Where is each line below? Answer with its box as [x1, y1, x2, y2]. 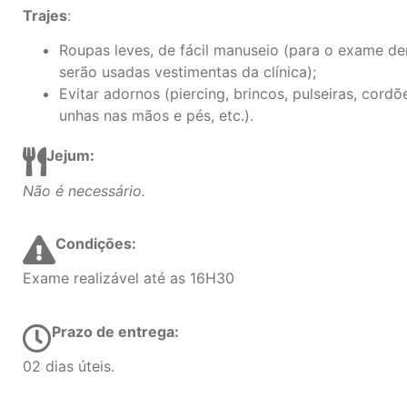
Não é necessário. [23, 181, 145, 200]
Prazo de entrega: [52, 322, 183, 341]
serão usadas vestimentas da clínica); [59, 63, 316, 82]
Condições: [55, 233, 140, 253]
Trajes [23, 5, 67, 25]
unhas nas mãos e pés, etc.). [59, 106, 253, 125]
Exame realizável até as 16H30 [23, 269, 234, 288]
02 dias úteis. [23, 357, 114, 376]
